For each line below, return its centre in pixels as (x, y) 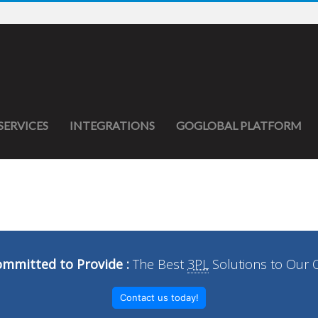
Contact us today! (159, 298)
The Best (160, 264)
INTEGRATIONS (112, 126)
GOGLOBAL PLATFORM (239, 126)
